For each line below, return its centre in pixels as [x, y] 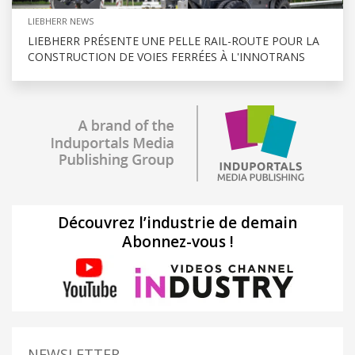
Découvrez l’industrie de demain [177, 223]
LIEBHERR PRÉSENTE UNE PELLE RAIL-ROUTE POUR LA [174, 41]
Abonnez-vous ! [177, 242]
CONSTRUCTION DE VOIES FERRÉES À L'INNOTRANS [166, 57]
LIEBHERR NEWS [61, 21]
